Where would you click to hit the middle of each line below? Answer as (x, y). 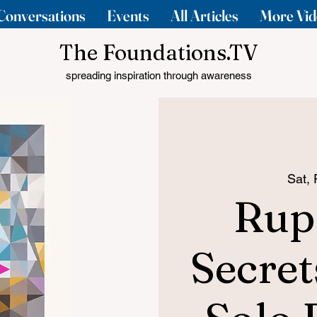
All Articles (204, 16)
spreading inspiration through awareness (158, 75)
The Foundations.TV (158, 53)
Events (128, 16)
